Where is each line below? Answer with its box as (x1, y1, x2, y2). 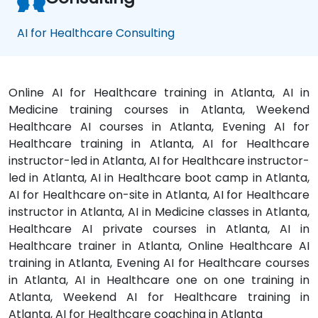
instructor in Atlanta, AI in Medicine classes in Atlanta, (9, 203, 309, 220)
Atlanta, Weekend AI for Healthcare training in (9, 288, 309, 305)
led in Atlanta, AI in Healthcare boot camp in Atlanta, (9, 169, 309, 186)
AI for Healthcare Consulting (17, 24, 175, 41)
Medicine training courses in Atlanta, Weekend (9, 101, 309, 118)
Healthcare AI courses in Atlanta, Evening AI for (9, 118, 309, 135)
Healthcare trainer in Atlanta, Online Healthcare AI (9, 237, 309, 254)
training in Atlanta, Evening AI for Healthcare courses (9, 254, 309, 271)
